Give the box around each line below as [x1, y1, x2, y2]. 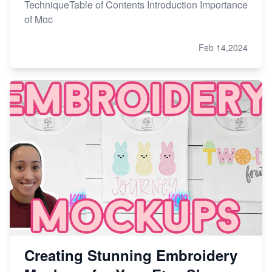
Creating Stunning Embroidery [24, 244, 237, 265]
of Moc [24, 12, 53, 26]
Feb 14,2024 [199, 41, 248, 53]
